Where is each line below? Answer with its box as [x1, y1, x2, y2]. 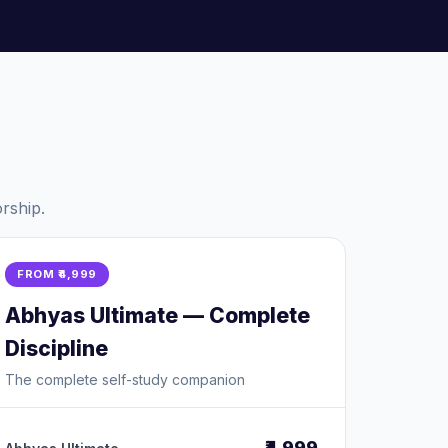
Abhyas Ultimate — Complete [5, 303, 310, 328]
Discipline [5, 336, 108, 361]
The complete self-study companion [5, 371, 245, 388]
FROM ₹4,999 [17, 267, 97, 281]
